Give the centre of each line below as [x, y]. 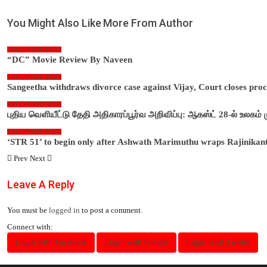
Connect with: [30, 226]
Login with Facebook [51, 242]
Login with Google [136, 242]
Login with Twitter [218, 242]
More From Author [148, 23]
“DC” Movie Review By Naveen [70, 59]
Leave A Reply [41, 184]
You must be [28, 210]
